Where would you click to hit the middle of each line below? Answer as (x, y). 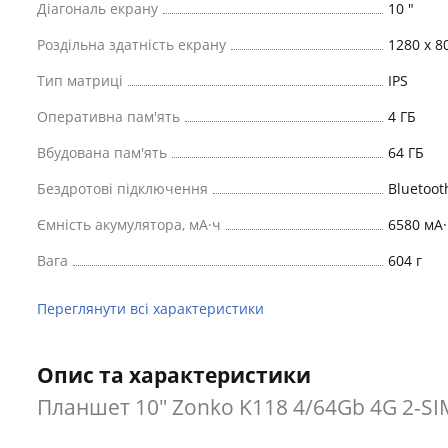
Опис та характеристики (174, 375)
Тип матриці (80, 80)
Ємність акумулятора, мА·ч (129, 224)
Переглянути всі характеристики (150, 308)
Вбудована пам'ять (102, 152)
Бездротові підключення (122, 188)
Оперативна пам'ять (108, 116)
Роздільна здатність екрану (131, 44)
